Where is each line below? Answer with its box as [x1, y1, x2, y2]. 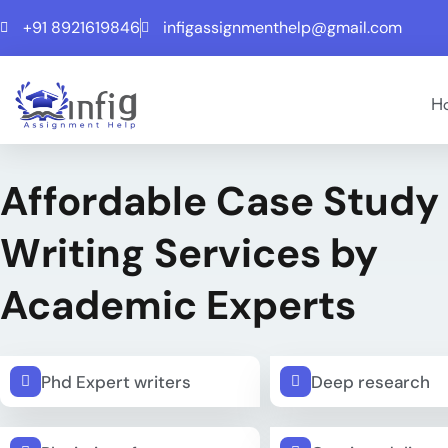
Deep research [311, 370, 430, 393]
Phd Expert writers [41, 370, 191, 393]
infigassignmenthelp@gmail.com [163, 17, 402, 38]
